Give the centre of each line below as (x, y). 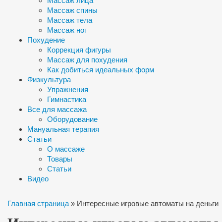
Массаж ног (67, 30)
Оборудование (72, 119)
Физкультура (49, 80)
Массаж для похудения (87, 60)
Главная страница (38, 203)
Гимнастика (67, 99)
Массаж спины (72, 10)
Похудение (46, 40)
